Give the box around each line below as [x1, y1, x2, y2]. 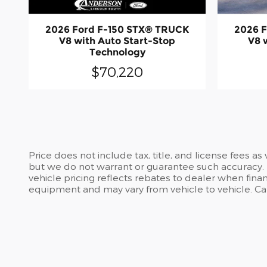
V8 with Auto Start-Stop [59, 35, 175, 46]
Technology [89, 46, 145, 58]
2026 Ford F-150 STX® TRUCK [45, 23, 189, 35]
